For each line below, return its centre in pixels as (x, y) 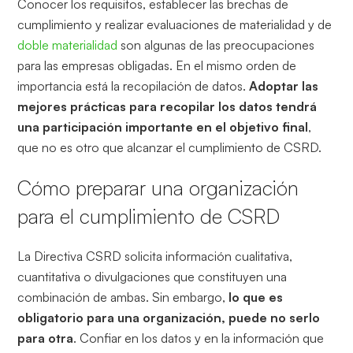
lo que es (256, 297)
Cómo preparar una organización (158, 187)
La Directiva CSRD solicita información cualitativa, (155, 256)
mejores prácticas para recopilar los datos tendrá (167, 106)
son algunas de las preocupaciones (216, 45)
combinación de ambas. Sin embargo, (123, 297)
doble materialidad (68, 45)
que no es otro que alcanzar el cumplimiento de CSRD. (170, 147)
